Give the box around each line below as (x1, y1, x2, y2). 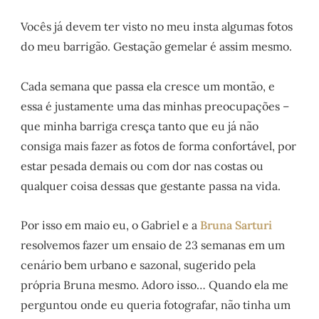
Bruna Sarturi (200, 217, 273, 232)
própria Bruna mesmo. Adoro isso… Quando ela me (21, 277, 289, 292)
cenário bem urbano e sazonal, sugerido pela (21, 257, 256, 272)
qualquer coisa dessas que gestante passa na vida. (21, 178, 281, 193)
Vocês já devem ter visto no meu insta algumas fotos (21, 19, 293, 34)
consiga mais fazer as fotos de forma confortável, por (21, 138, 297, 153)
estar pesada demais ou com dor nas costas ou (21, 158, 264, 173)
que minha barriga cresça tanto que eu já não (21, 118, 259, 133)
